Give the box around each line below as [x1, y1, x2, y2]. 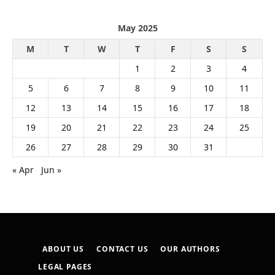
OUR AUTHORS [160, 244, 220, 255]
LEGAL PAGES [38, 261, 93, 273]
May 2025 [117, 22, 158, 34]
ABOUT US [42, 244, 85, 255]
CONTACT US [96, 244, 149, 255]
